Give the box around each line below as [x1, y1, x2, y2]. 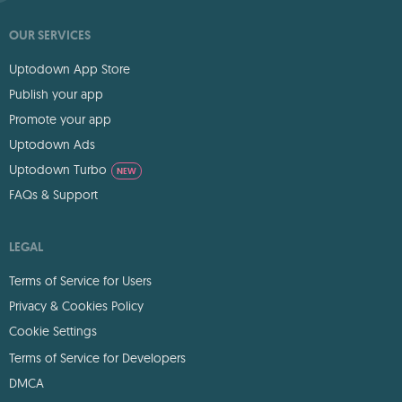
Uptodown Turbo [9, 162, 107, 178]
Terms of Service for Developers [9, 350, 186, 366]
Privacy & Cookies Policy [9, 298, 144, 314]
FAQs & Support [9, 187, 98, 203]
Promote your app [9, 111, 111, 127]
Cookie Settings [9, 323, 97, 339]
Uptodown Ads [9, 136, 95, 153]
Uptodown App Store [9, 61, 130, 77]
